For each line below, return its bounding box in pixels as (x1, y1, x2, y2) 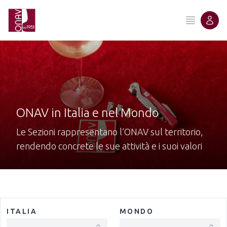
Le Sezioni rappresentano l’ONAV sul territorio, (16, 127, 203, 137)
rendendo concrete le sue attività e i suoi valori (16, 141, 202, 151)
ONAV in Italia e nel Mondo (16, 106, 159, 120)
